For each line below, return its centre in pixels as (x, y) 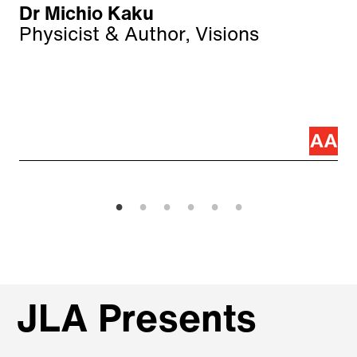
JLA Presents (136, 322)
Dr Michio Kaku (86, 16)
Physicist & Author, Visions (139, 36)
